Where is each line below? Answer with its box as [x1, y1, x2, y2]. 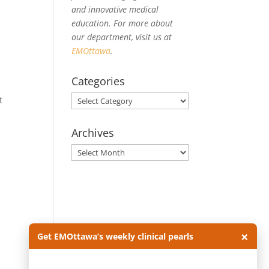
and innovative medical [71, 4, 159, 15]
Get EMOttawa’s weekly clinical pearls [37, 231, 193, 242]
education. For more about [71, 17, 174, 29]
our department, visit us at [71, 31, 172, 43]
